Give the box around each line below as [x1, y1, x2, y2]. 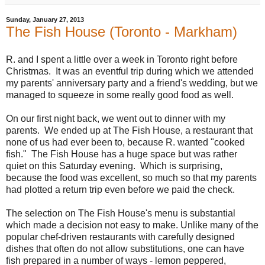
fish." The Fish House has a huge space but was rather [6, 149, 237, 160]
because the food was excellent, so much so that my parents [6, 173, 257, 183]
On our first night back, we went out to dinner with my [6, 114, 225, 124]
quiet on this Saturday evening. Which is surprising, [6, 161, 222, 172]
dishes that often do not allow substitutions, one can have [6, 244, 244, 254]
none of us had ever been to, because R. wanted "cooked [6, 137, 245, 148]
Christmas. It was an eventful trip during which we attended [6, 66, 254, 77]
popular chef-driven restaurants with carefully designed [6, 232, 235, 243]
